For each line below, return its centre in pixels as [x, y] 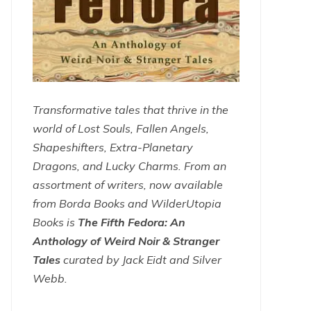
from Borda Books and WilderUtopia [127, 204]
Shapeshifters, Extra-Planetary [113, 148]
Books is [55, 222]
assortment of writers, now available [128, 185]
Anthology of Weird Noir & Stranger [126, 241]
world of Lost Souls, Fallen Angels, [121, 129]
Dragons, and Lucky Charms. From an [129, 166]
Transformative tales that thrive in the [131, 110]
